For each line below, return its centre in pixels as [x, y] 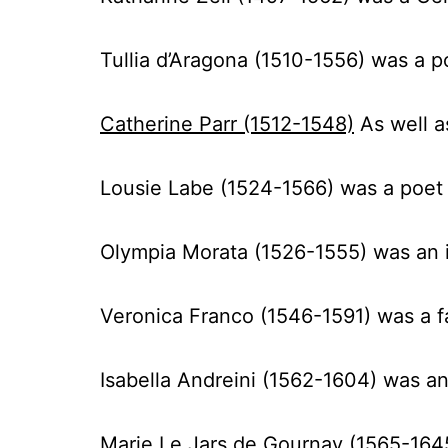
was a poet [388, 188]
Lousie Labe [157, 188]
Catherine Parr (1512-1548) [227, 124]
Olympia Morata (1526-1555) [233, 252]
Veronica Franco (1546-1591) [235, 316]
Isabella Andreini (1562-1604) [238, 380]
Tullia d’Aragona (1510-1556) [232, 60]
